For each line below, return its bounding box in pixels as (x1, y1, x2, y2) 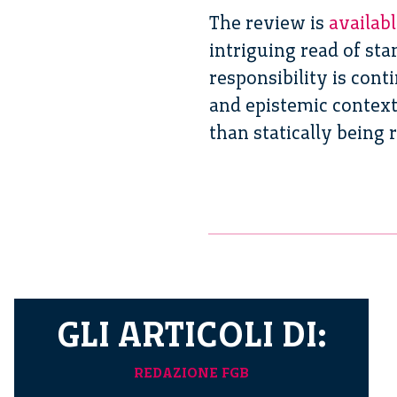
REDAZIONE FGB (134, 363, 249, 381)
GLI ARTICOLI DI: (56, 312, 327, 355)
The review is (209, 11, 329, 34)
